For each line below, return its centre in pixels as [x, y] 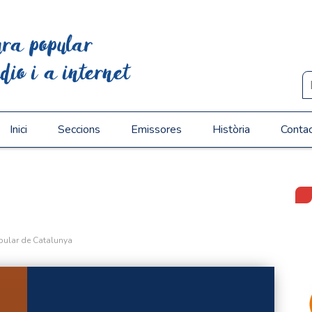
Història [231, 130]
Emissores [156, 130]
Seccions [79, 130]
